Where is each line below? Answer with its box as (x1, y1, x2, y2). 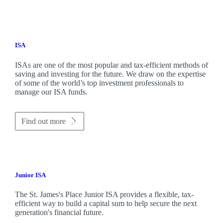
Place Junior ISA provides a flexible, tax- (63, 190, 194, 199)
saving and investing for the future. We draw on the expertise (14, 69, 206, 78)
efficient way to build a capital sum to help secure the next (14, 199, 197, 208)
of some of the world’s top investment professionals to (14, 78, 184, 87)
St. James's (29, 190, 63, 199)
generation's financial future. (14, 208, 104, 217)
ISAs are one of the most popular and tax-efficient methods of (14, 60, 208, 69)
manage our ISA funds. (14, 87, 88, 96)
